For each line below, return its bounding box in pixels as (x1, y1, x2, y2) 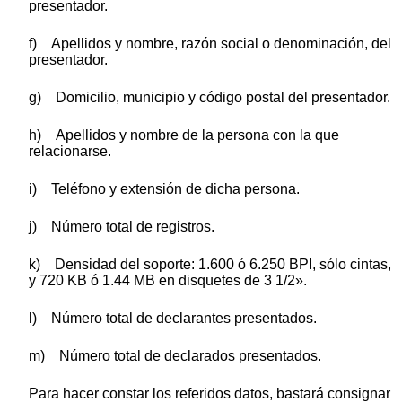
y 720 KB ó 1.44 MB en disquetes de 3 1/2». (29, 272, 307, 288)
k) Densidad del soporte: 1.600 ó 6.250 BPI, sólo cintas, (29, 256, 391, 272)
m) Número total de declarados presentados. (29, 347, 321, 363)
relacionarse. (29, 143, 111, 159)
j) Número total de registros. (29, 218, 214, 234)
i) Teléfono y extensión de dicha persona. (29, 180, 300, 197)
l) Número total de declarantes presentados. (29, 310, 317, 326)
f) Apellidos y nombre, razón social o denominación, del (29, 35, 391, 51)
